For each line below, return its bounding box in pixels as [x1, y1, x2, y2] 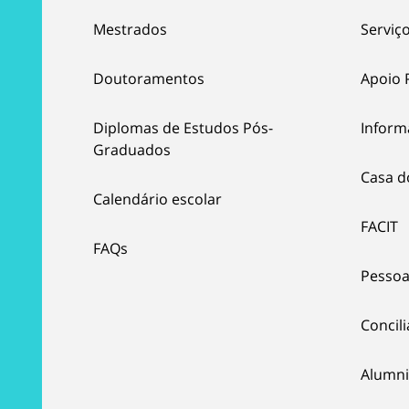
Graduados [93, 139, 171, 160]
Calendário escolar [93, 188, 222, 209]
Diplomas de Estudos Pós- [93, 117, 273, 138]
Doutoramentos [93, 68, 204, 89]
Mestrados [93, 18, 167, 39]
